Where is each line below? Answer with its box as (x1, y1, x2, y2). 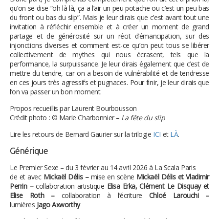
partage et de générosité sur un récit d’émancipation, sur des (10, 31, 209, 41)
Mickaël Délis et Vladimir (136, 172, 209, 182)
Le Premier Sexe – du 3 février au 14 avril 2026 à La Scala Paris (10, 163, 196, 173)
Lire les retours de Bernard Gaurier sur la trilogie (10, 130, 153, 139)
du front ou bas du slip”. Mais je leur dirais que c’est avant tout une (10, 13, 209, 22)
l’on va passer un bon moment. (10, 87, 104, 97)
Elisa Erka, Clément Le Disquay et (107, 181, 209, 191)
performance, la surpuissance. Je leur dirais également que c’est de (10, 59, 209, 69)
